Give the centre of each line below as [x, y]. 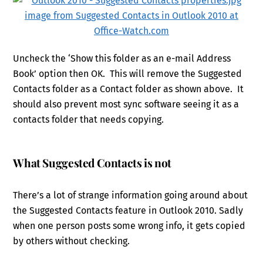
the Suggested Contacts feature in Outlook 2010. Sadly [128, 211]
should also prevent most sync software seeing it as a [126, 104]
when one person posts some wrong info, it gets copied [129, 226]
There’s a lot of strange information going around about [131, 195]
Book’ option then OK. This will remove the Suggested [128, 73]
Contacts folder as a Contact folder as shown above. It [129, 89]
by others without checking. [72, 241]
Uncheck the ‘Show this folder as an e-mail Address [122, 58]
